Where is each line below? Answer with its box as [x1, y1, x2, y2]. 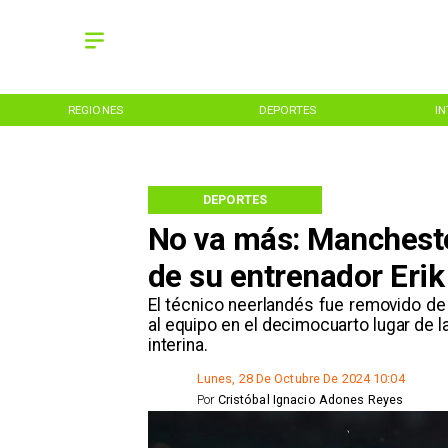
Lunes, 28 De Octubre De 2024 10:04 [196, 371, 405, 387]
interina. [147, 335, 208, 356]
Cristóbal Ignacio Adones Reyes [217, 392, 404, 408]
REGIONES [67, 102, 123, 117]
